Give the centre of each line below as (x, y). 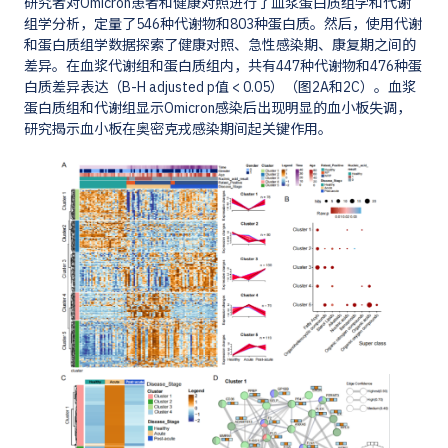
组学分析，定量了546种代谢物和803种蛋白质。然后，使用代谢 (223, 24)
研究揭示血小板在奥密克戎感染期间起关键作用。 (178, 129)
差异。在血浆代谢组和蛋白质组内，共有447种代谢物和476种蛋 (223, 66)
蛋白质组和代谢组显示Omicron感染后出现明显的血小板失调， (218, 108)
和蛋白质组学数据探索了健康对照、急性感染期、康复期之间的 (220, 45)
